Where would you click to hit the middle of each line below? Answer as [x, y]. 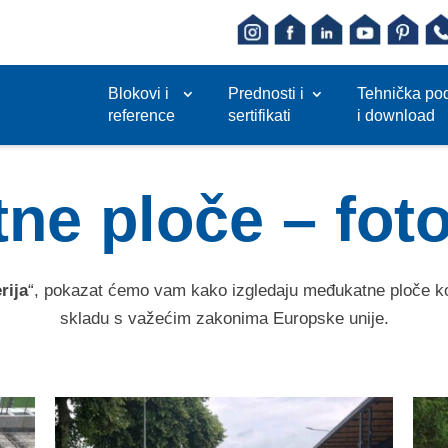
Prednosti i [265, 93]
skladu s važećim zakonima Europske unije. [224, 318]
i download [395, 115]
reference [141, 115]
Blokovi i [138, 93]
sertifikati [259, 115]
